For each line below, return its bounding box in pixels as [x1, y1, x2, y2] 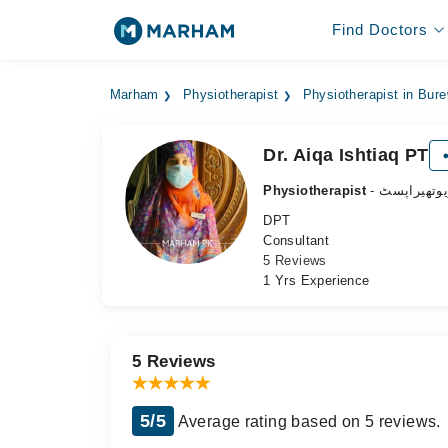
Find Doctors [331, 21, 428, 38]
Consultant [263, 233, 330, 248]
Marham [109, 88, 159, 102]
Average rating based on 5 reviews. [174, 413, 441, 430]
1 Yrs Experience [263, 273, 370, 288]
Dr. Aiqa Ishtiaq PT [263, 145, 429, 165]
